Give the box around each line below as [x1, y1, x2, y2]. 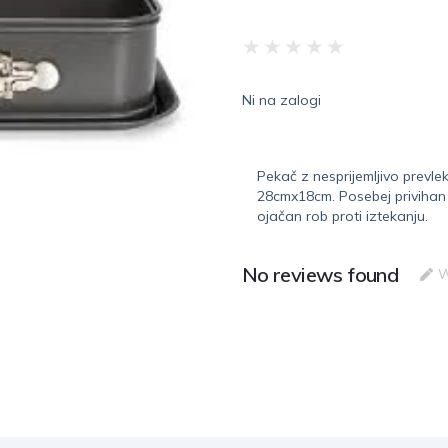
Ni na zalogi [241, 90, 321, 109]
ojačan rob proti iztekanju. [256, 206, 428, 225]
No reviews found [241, 261, 399, 287]
